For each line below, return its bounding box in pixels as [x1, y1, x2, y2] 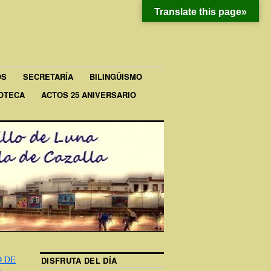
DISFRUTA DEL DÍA [41, 254, 117, 266]
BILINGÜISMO [90, 71, 142, 83]
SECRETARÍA [23, 71, 73, 83]
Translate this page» [154, 7, 247, 17]
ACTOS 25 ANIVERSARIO [41, 88, 136, 100]
